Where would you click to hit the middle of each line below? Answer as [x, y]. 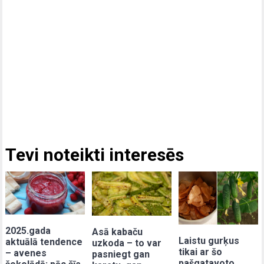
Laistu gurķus [209, 240]
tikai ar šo [201, 252]
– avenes [26, 253]
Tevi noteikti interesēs [95, 154]
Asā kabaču [118, 232]
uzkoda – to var [127, 243]
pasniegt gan [121, 255]
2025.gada [28, 230]
